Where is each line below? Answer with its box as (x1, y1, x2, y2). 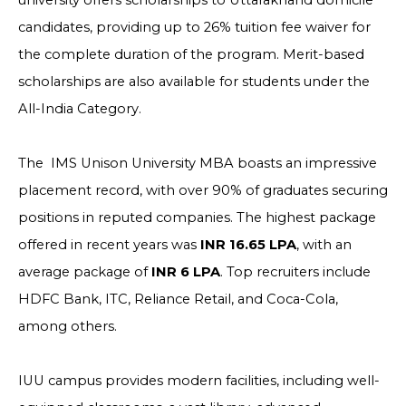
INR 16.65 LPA (200, 237, 296, 253)
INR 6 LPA (151, 264, 220, 280)
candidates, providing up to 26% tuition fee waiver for (18, 19, 371, 35)
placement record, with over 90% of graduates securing (18, 182, 388, 198)
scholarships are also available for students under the (18, 73, 370, 90)
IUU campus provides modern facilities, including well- (18, 372, 380, 389)
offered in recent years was (18, 237, 200, 253)
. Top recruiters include (220, 264, 371, 280)
